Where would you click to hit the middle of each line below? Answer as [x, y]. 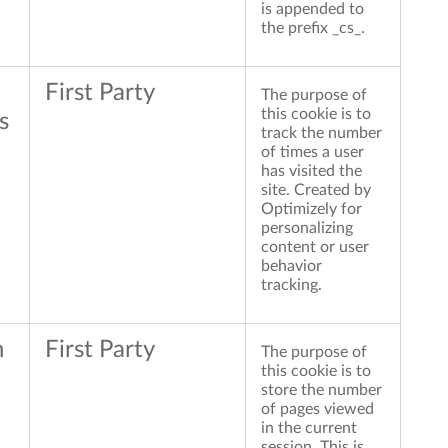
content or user [315, 247]
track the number [321, 133]
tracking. [291, 285]
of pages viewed [317, 409]
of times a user [312, 152]
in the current [309, 428]
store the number [321, 390]
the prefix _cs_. [313, 28]
